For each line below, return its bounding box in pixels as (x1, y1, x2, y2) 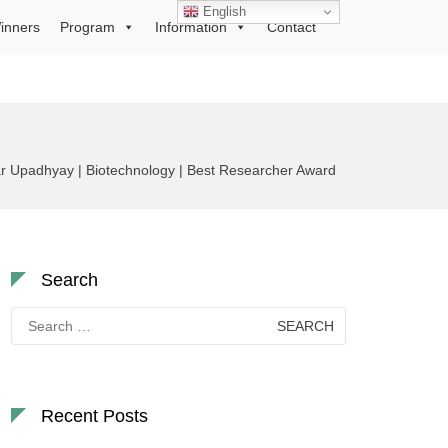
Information (155, 19, 227, 35)
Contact (267, 19, 316, 35)
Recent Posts (41, 406, 148, 426)
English (199, 3, 247, 19)
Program (60, 19, 115, 35)
